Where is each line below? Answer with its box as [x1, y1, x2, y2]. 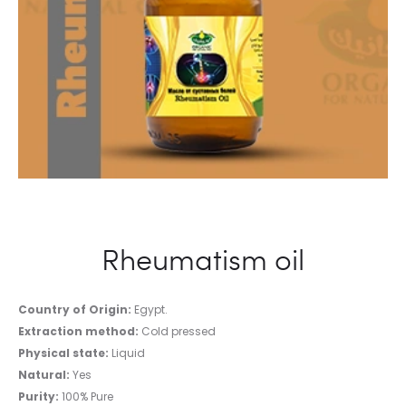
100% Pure [59, 389, 113, 404]
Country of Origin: [18, 302, 131, 317]
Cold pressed [139, 324, 216, 339]
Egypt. [131, 302, 168, 317]
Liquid [109, 345, 145, 361]
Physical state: [18, 345, 109, 361]
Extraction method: [18, 324, 139, 339]
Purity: [18, 389, 59, 404]
